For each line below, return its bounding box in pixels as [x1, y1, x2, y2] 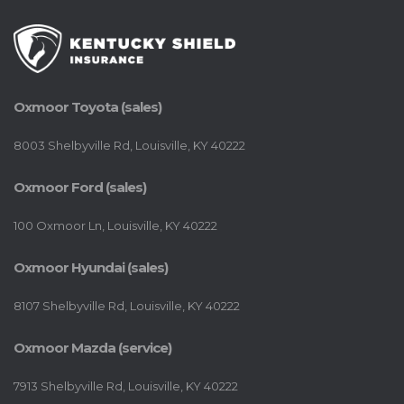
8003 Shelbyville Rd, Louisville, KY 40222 [14, 138, 245, 153]
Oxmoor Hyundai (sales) [14, 259, 168, 277]
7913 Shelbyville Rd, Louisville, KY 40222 [14, 379, 238, 394]
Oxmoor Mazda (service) [14, 339, 171, 357]
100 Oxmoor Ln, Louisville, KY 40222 [14, 218, 217, 234]
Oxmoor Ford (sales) [14, 179, 146, 197]
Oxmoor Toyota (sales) [14, 98, 161, 116]
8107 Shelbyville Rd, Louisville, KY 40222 [14, 298, 240, 314]
